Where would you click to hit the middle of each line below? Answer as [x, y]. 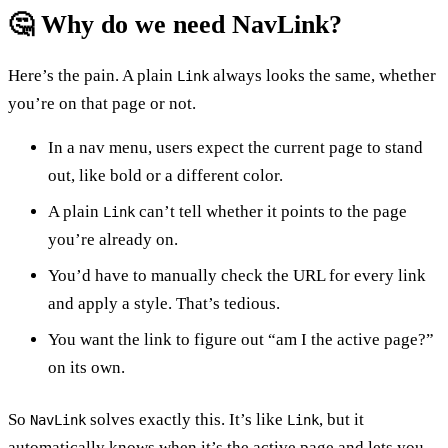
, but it [341, 419]
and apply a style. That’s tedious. [164, 303]
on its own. [86, 367]
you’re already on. [113, 239]
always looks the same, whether [322, 75]
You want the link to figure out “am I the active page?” [241, 339]
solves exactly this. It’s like [186, 419]
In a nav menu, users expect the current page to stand [235, 147]
